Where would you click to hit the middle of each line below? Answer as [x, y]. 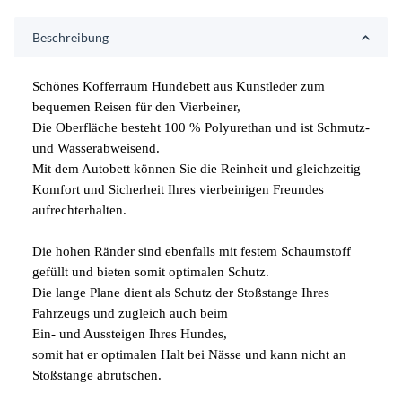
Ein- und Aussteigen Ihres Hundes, [130, 334]
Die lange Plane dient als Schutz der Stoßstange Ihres [181, 293]
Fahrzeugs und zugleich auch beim [130, 313]
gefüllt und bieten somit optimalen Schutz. [151, 272]
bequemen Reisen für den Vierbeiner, [136, 107]
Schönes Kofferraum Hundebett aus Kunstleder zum [179, 86]
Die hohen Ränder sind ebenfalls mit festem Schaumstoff [192, 251]
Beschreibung [70, 37]
